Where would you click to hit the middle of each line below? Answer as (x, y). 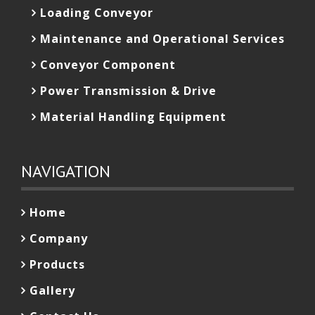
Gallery (52, 290)
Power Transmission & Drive (128, 91)
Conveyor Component (108, 65)
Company (59, 238)
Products (57, 264)
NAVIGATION (66, 171)
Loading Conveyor (97, 13)
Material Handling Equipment (133, 117)
